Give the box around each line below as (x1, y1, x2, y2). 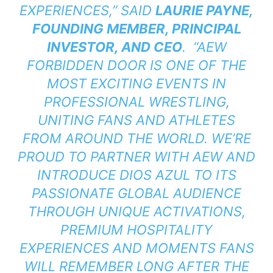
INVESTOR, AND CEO (46, 39, 182, 55)
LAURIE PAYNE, (155, 2, 253, 19)
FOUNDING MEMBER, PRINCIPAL (32, 21, 241, 37)
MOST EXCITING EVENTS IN (47, 76, 226, 92)
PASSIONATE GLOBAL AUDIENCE (32, 185, 241, 202)
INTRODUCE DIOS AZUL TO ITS (37, 167, 236, 183)
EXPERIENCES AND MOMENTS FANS (19, 240, 254, 257)
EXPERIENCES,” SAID (19, 2, 155, 19)
